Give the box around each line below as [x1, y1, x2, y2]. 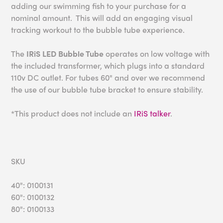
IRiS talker [134, 108, 171, 119]
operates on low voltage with [104, 48, 210, 60]
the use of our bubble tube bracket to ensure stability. [11, 84, 204, 96]
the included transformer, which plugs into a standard [11, 60, 205, 72]
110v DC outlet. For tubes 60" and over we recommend [11, 72, 206, 84]
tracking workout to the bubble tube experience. [11, 24, 185, 36]
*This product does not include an [11, 108, 134, 119]
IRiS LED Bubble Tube [26, 48, 104, 60]
